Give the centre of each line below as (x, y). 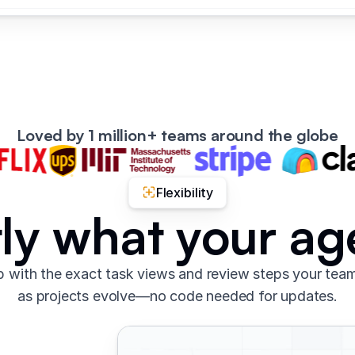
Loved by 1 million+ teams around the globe (177, 135)
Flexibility (185, 192)
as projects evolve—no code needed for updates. (177, 296)
